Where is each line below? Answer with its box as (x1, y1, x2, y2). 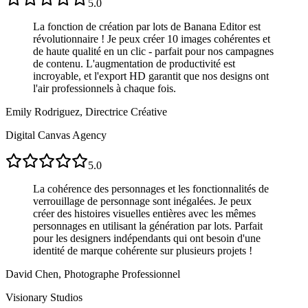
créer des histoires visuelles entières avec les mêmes (33, 208, 256, 220)
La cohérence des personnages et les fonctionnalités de (33, 183, 269, 195)
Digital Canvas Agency (5, 129, 107, 142)
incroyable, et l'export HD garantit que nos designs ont (33, 70, 269, 82)
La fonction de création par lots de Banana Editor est (33, 21, 261, 33)
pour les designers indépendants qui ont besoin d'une (33, 232, 261, 245)
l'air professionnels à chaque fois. (33, 82, 176, 95)
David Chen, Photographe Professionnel (5, 268, 180, 280)
